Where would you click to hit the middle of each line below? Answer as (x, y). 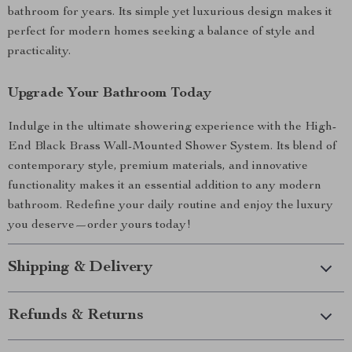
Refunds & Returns (76, 316)
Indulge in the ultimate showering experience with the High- (172, 127)
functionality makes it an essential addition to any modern (165, 186)
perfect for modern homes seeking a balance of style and (161, 32)
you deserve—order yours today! (99, 225)
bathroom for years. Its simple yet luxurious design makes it (170, 13)
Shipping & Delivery (80, 268)
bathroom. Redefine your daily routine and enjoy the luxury (170, 206)
